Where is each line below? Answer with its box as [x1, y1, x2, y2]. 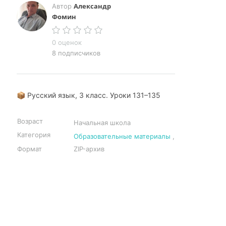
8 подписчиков [52, 49, 100, 57]
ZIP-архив [74, 145, 104, 153]
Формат [17, 145, 42, 153]
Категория [17, 131, 50, 139]
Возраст [17, 117, 43, 125]
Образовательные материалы [74, 132, 171, 140]
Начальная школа [74, 119, 131, 127]
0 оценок [52, 38, 82, 46]
